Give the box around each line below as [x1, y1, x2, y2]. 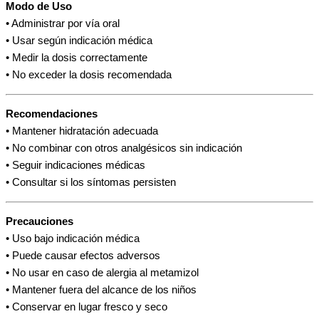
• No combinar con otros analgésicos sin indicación [6, 142, 242, 155]
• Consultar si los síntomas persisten [6, 177, 176, 189]
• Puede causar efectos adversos [6, 250, 160, 262]
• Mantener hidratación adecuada [6, 125, 158, 137]
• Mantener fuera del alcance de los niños [6, 284, 197, 296]
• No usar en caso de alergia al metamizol [6, 267, 199, 279]
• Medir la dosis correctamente [6, 52, 147, 64]
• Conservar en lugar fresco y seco [6, 301, 167, 313]
